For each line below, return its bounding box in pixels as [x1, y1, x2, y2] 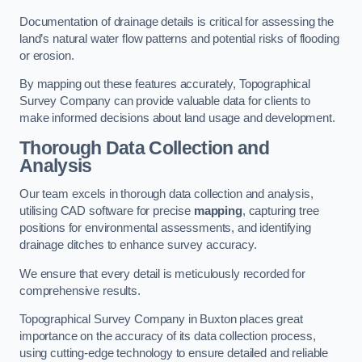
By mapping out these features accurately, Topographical [19, 78, 311, 91]
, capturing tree [242, 204, 319, 218]
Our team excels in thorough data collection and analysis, [19, 187, 314, 201]
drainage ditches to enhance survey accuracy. [19, 238, 257, 252]
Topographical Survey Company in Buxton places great [19, 313, 303, 326]
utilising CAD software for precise [19, 204, 194, 218]
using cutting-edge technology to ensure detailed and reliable [19, 347, 329, 360]
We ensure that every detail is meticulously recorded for [19, 267, 305, 280]
